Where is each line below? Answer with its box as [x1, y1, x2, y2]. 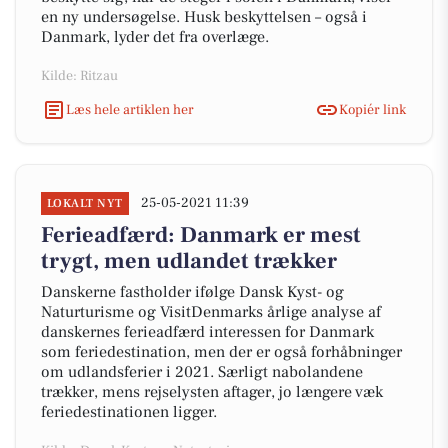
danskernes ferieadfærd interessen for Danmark [41, 322, 374, 342]
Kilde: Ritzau [41, 67, 118, 85]
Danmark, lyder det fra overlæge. [41, 27, 269, 47]
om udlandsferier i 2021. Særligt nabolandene [41, 362, 363, 382]
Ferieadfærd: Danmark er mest [41, 221, 361, 249]
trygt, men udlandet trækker [41, 247, 337, 275]
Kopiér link [339, 100, 406, 119]
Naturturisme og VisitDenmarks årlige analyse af [41, 302, 381, 322]
